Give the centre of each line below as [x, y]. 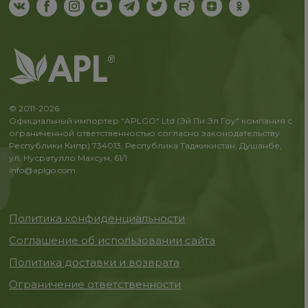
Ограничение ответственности [95, 284]
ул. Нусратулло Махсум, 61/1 [68, 158]
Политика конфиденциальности [97, 218]
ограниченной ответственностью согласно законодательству [145, 133]
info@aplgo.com [43, 170]
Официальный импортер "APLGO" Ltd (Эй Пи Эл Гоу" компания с [151, 121]
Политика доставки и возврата [95, 262]
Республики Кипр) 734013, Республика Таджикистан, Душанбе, [146, 145]
